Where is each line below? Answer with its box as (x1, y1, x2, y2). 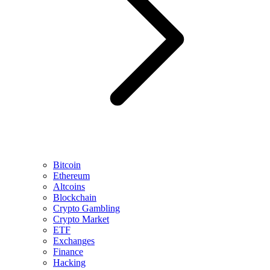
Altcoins (53, 181, 85, 192)
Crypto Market (53, 214, 109, 224)
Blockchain (53, 192, 96, 202)
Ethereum (53, 171, 90, 181)
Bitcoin (53, 160, 81, 170)
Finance (53, 246, 83, 257)
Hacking (53, 257, 86, 268)
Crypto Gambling (53, 203, 120, 213)
